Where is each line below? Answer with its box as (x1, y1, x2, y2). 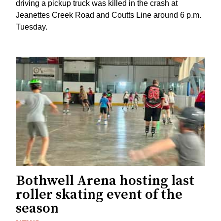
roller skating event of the (16, 186, 183, 203)
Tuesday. (16, 23, 47, 32)
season (16, 200, 59, 217)
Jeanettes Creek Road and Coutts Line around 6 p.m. (16, 11, 201, 20)
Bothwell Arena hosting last (16, 172, 194, 189)
